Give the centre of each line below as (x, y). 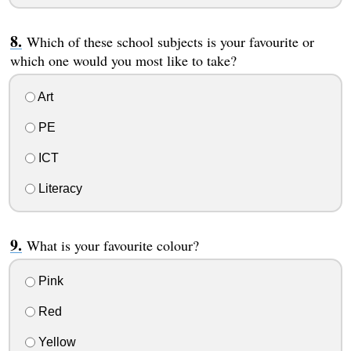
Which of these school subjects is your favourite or (170, 42)
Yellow (55, 342)
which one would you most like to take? (123, 61)
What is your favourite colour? (112, 245)
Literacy (58, 188)
